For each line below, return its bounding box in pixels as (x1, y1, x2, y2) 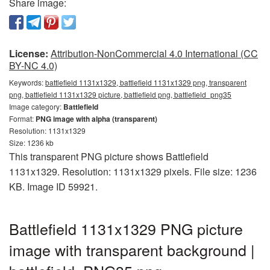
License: (9, 46, 48, 60)
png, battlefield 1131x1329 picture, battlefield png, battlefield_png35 (9, 89, 231, 99)
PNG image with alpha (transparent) (36, 113, 157, 124)
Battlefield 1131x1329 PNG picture (9, 217, 243, 239)
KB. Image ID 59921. (9, 179, 98, 193)
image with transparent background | (9, 238, 255, 260)
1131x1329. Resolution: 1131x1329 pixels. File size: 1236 (9, 164, 257, 178)
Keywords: (9, 77, 45, 87)
